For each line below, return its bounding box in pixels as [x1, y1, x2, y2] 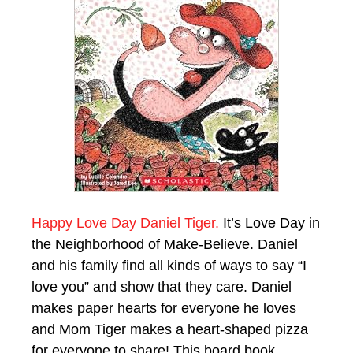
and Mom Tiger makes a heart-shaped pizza [32, 321, 308, 337]
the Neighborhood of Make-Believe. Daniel [32, 236, 298, 252]
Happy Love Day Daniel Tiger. [32, 214, 219, 231]
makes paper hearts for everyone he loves [32, 299, 296, 316]
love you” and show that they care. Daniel [32, 278, 292, 295]
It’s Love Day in [219, 214, 320, 231]
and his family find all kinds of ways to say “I [32, 257, 307, 273]
